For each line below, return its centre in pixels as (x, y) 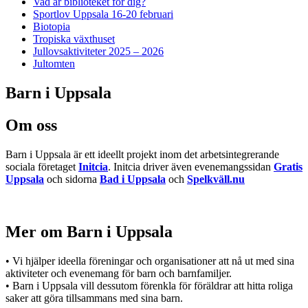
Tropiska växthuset (74, 39)
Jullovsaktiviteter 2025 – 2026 (98, 52)
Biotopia (52, 27)
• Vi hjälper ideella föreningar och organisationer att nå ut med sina (150, 261)
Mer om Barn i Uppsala (89, 232)
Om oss (31, 125)
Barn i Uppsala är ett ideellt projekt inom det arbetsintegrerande (142, 155)
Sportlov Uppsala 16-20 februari (103, 14)
